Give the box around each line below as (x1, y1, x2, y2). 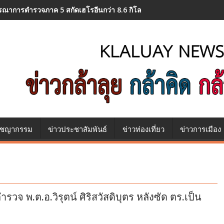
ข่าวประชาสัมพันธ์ (48, 125, 107, 134)
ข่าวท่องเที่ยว (122, 125, 164, 134)
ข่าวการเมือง (180, 125, 221, 134)
